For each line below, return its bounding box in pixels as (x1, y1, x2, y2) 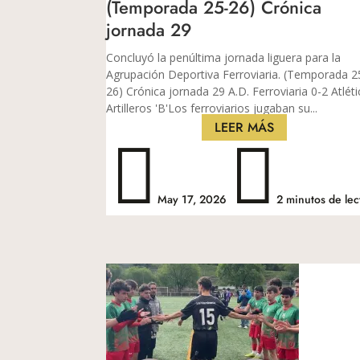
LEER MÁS (215, 117, 275, 137)
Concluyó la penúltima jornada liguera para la (106, 49, 341, 65)
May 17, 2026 (157, 190, 227, 207)
